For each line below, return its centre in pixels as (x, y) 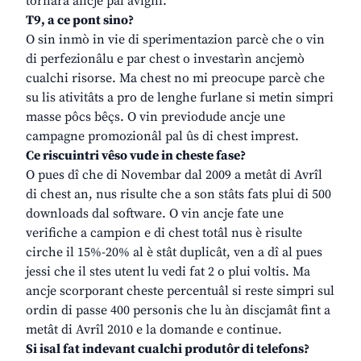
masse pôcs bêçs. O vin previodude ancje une (156, 117)
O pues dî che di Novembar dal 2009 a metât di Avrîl (174, 175)
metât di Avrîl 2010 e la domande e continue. (154, 330)
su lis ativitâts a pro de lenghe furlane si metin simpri (180, 98)
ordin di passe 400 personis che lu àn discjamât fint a (178, 311)
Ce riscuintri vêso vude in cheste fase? (136, 156)
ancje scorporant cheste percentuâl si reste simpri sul (180, 291)
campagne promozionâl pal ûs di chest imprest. (162, 137)
